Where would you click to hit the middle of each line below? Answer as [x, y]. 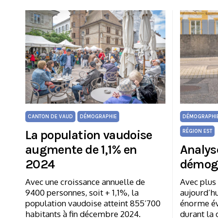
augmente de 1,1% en [81, 149]
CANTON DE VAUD [50, 116]
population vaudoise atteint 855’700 [93, 203]
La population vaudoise [89, 135]
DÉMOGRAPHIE [98, 116]
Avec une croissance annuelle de [85, 182]
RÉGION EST [197, 131]
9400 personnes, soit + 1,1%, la [82, 192]
